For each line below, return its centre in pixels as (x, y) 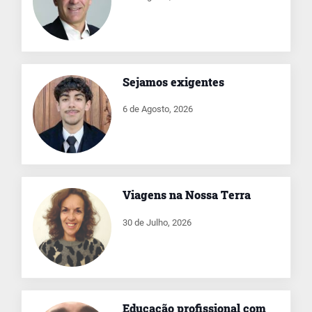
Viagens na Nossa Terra (186, 195)
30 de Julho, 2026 (157, 223)
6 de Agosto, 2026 (157, 109)
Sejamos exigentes (173, 81)
